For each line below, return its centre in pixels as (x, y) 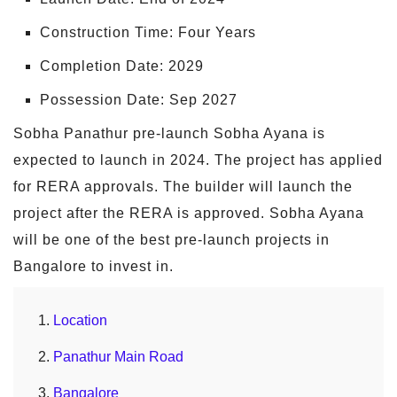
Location (80, 320)
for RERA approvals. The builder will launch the (183, 187)
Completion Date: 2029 (122, 66)
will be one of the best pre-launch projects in (171, 240)
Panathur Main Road (118, 357)
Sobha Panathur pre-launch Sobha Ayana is (169, 133)
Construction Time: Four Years (148, 32)
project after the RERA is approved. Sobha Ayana (189, 213)
